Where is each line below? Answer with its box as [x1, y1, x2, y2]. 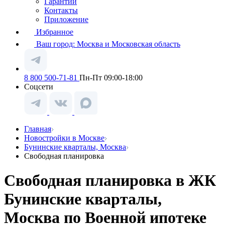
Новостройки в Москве [24, 134, 104, 142]
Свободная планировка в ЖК [4, 171, 216, 190]
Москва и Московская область [77, 40, 180, 48]
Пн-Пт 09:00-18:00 [79, 73, 143, 82]
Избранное [36, 28, 73, 36]
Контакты [44, 6, 78, 15]
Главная [24, 125, 51, 133]
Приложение [44, 15, 88, 24]
